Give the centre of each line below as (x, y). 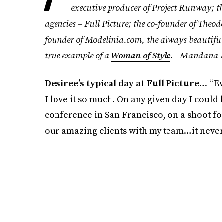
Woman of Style (140, 55)
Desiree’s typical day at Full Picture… (126, 83)
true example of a (78, 55)
